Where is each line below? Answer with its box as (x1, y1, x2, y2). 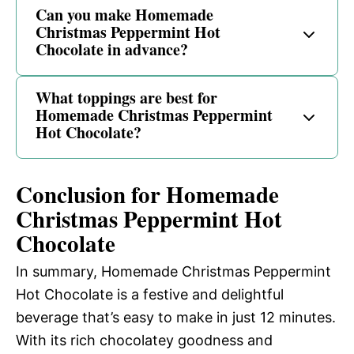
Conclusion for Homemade (16, 178, 279, 212)
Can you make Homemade (36, 3, 213, 27)
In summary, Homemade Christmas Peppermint (16, 263, 331, 281)
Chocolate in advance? (36, 38, 188, 62)
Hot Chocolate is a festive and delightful (16, 286, 284, 303)
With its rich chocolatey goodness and (16, 332, 273, 349)
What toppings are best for (36, 86, 217, 110)
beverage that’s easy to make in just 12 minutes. (16, 309, 336, 326)
